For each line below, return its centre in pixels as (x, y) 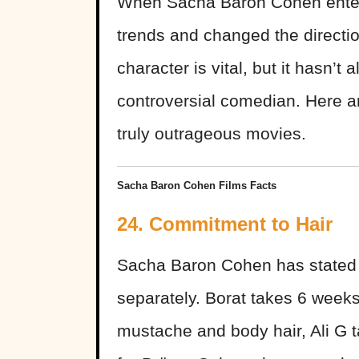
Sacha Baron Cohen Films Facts (197, 186)
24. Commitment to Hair (225, 224)
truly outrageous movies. (212, 134)
